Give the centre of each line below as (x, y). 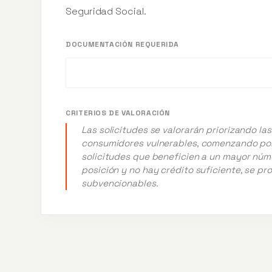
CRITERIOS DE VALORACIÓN (118, 113)
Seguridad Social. (106, 12)
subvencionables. (120, 183)
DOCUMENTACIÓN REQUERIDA (122, 45)
